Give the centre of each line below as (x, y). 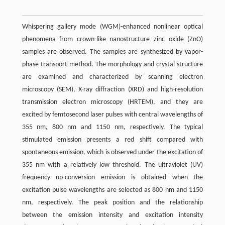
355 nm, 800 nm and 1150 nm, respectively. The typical (113, 128)
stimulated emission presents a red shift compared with (113, 140)
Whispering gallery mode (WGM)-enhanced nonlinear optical (113, 27)
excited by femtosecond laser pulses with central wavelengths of (113, 115)
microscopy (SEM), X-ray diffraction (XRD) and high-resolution (113, 90)
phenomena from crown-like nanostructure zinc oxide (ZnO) (113, 40)
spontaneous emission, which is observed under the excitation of (113, 153)
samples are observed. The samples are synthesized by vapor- (113, 52)
